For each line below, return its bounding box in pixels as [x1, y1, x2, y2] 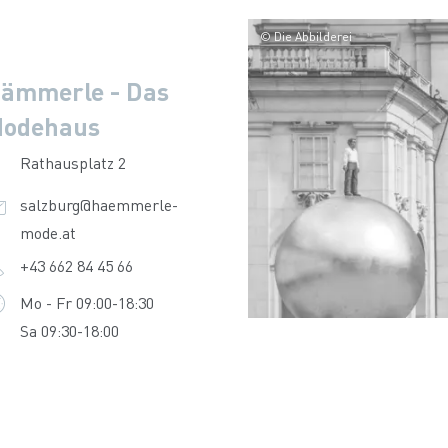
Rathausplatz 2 [19, 152, 126, 173]
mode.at [19, 222, 76, 243]
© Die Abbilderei [260, 29, 352, 44]
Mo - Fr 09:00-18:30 [19, 292, 154, 313]
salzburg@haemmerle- [19, 194, 178, 215]
